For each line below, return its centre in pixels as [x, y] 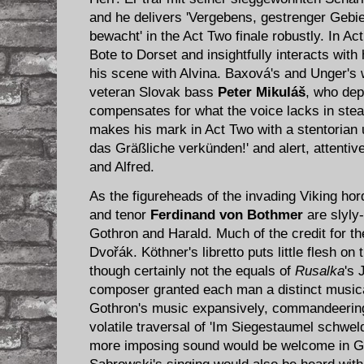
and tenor [120, 215]
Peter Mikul [254, 93]
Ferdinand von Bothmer [227, 215]
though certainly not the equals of [192, 271]
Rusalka [320, 271]
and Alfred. [122, 167]
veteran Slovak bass [154, 93]
